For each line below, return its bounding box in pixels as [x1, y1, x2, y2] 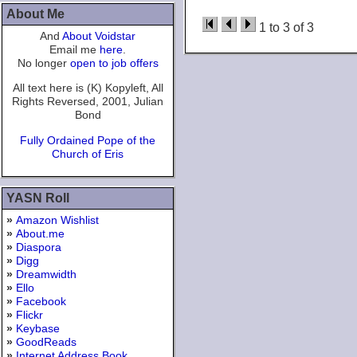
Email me [49, 43, 100, 56]
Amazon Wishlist [16, 214, 99, 227]
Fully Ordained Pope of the [20, 133, 155, 147]
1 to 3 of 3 [256, 21, 314, 34]
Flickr [16, 308, 43, 322]
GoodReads [16, 335, 76, 349]
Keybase [16, 322, 60, 335]
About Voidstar [62, 29, 135, 42]
